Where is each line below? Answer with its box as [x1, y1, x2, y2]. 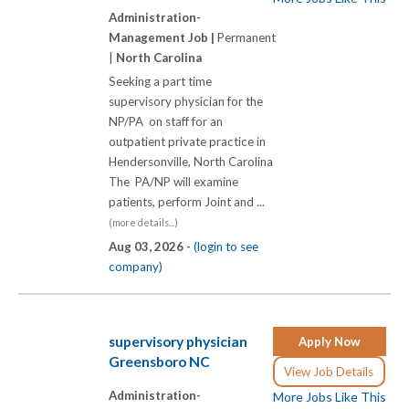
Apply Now [299, 333, 361, 349]
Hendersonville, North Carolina [109, 153, 273, 169]
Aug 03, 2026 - [109, 238, 194, 254]
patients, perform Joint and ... [109, 194, 270, 209]
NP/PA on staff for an [109, 113, 223, 129]
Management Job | [109, 29, 217, 45]
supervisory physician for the [109, 93, 263, 109]
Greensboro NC [109, 352, 210, 370]
